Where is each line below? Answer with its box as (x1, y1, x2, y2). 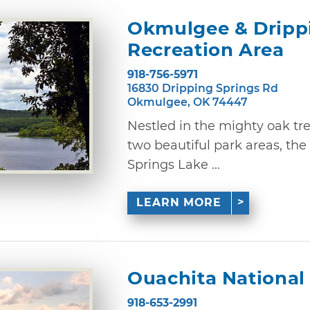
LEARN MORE (136, 196, 222, 210)
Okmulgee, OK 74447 (127, 95, 248, 109)
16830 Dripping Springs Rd (127, 81, 278, 95)
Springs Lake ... (127, 156, 220, 172)
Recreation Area (127, 38, 284, 61)
